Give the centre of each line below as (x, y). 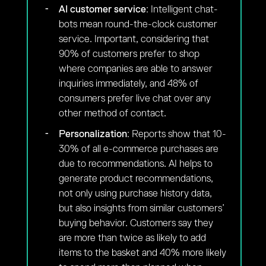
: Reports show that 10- (176, 134)
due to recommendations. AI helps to (135, 164)
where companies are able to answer (135, 69)
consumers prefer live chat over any (134, 99)
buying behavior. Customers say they (136, 223)
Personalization (93, 134)
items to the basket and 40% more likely (142, 253)
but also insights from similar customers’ (141, 208)
